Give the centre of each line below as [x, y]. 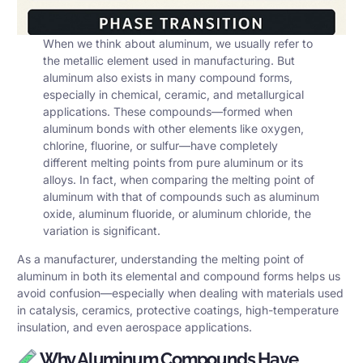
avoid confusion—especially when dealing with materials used [180, 293]
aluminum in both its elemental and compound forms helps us [179, 276]
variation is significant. [102, 231]
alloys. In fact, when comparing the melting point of [179, 180]
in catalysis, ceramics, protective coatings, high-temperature [178, 310]
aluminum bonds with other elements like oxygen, [174, 129]
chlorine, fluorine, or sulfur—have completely [161, 146]
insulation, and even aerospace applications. [135, 327]
